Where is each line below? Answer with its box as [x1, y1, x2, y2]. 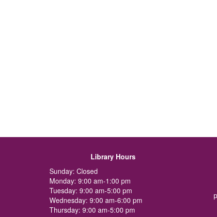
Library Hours [90, 152, 136, 161]
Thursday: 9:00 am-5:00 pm [49, 205, 135, 215]
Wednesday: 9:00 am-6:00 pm [49, 195, 142, 205]
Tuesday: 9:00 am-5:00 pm [49, 186, 132, 195]
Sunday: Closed [49, 166, 98, 176]
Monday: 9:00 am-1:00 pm [49, 176, 131, 186]
